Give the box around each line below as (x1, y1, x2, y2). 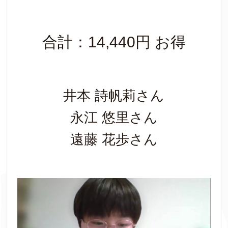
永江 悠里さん (70, 109, 158, 125)
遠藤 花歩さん (70, 131, 158, 147)
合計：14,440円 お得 (42, 33, 186, 50)
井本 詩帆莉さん (63, 88, 165, 103)
